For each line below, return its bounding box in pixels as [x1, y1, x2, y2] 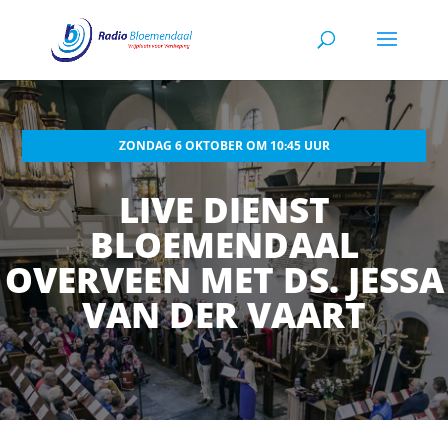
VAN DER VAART [82, 291, 366, 339]
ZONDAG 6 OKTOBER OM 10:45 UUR [118, 137, 330, 155]
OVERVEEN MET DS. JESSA [4, 256, 444, 304]
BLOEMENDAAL [89, 221, 359, 269]
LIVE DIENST [118, 186, 330, 234]
